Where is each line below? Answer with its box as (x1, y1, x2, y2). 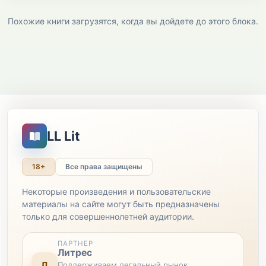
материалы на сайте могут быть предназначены (22, 199, 220, 210)
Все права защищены (65, 162, 142, 172)
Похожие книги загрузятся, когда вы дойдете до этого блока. (8, 16, 258, 27)
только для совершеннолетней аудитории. (22, 211, 194, 222)
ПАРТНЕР (58, 239, 93, 248)
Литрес (58, 247, 93, 259)
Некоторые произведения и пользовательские (22, 186, 211, 197)
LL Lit (47, 128, 80, 144)
